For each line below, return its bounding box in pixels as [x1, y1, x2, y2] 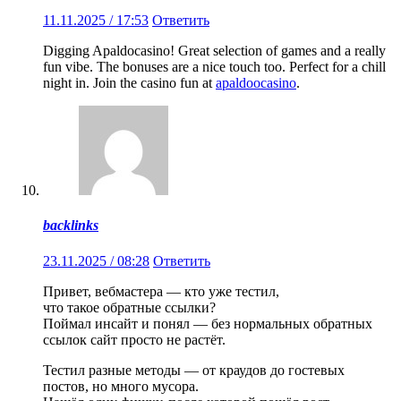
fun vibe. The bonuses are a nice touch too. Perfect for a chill [43, 59, 386, 75]
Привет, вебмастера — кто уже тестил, [43, 283, 279, 299]
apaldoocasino [216, 75, 296, 91]
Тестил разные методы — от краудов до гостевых [43, 362, 345, 378]
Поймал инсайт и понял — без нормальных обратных [43, 315, 372, 331]
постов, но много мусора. [43, 378, 199, 394]
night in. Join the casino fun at [43, 75, 216, 91]
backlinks [43, 218, 98, 234]
